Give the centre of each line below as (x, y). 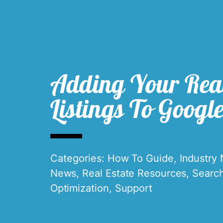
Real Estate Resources (134, 173)
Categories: (79, 159)
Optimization (79, 188)
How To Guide (140, 159)
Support (133, 188)
